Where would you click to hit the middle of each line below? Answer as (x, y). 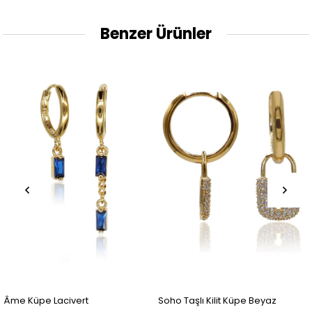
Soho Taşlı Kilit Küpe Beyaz (217, 300)
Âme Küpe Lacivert (46, 300)
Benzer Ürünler (156, 34)
